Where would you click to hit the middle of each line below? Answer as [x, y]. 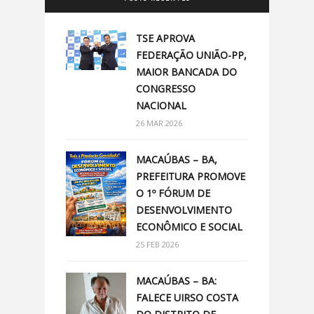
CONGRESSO [166, 88]
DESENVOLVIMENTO [184, 210]
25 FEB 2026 [157, 244]
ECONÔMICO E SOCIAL [189, 226]
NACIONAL [161, 105]
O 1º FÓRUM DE [173, 193]
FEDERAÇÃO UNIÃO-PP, [191, 55]
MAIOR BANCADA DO [186, 71]
